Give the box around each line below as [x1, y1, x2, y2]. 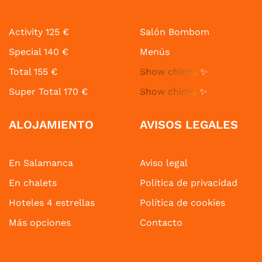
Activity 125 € [9, 26, 69, 38]
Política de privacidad [140, 177, 237, 189]
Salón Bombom [140, 26, 209, 38]
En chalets [9, 177, 57, 189]
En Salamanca [9, 157, 73, 169]
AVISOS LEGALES [140, 118, 238, 132]
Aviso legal [140, 157, 188, 169]
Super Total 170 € [9, 86, 88, 98]
